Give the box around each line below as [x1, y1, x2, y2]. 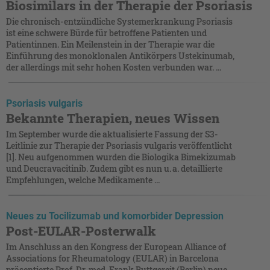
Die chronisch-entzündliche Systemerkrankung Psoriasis [6, 15, 233, 27]
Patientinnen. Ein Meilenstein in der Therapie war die [6, 38, 215, 50]
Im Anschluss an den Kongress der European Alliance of [6, 240, 226, 253]
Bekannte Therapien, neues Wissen [6, 109, 219, 127]
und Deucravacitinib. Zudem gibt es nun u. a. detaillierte [6, 162, 222, 174]
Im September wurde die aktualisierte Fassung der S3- [6, 128, 218, 140]
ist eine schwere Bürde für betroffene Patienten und [6, 27, 207, 39]
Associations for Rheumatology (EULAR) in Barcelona [6, 252, 219, 264]
